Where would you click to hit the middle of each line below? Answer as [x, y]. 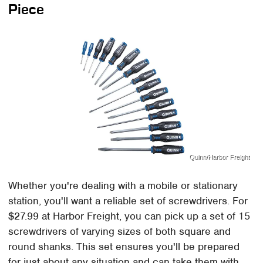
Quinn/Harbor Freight [219, 157]
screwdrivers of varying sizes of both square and [120, 231]
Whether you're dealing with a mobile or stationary [123, 185]
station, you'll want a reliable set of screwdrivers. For [128, 200]
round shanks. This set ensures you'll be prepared [124, 246]
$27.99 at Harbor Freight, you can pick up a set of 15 [129, 216]
